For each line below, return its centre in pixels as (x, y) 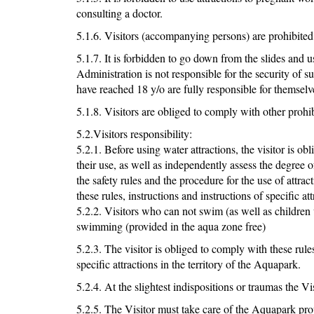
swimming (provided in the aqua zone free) (171, 226)
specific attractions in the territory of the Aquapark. (188, 264)
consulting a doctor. (119, 13)
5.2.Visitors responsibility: (134, 134)
